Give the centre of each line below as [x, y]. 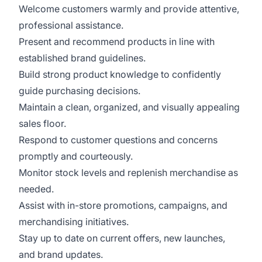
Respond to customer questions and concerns [118, 140]
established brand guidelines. [82, 58]
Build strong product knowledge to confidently [120, 74]
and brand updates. [61, 254]
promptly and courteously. [76, 156]
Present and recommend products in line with [117, 42]
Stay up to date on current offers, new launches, [122, 238]
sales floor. [42, 123]
